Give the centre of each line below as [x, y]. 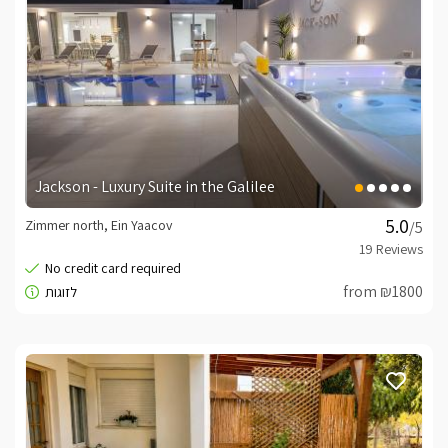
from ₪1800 [383, 291]
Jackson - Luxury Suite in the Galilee [155, 186]
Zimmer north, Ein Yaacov [98, 224]
